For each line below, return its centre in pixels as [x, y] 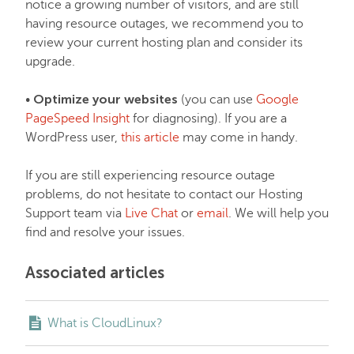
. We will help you [279, 213]
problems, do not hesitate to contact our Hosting [164, 194]
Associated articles [95, 273]
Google [277, 100]
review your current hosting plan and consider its [164, 43]
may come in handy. [239, 137]
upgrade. [50, 62]
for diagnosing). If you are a [208, 119]
